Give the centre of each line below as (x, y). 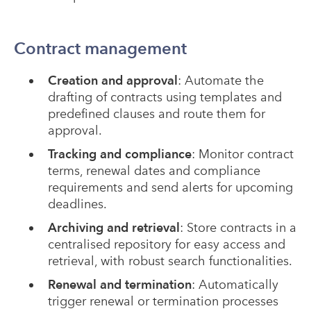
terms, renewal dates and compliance (154, 171)
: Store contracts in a (238, 228)
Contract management (100, 49)
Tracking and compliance (119, 154)
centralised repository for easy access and (166, 244)
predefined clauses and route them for (156, 114)
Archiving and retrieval (114, 228)
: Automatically (235, 285)
